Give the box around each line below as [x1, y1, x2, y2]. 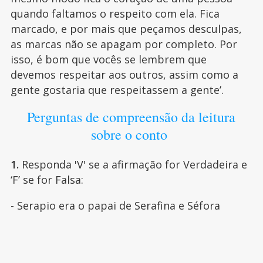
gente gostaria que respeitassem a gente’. [10, 83, 227, 97]
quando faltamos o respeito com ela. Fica [10, 6, 220, 21]
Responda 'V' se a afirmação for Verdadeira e [18, 157, 247, 172]
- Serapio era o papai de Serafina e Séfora [10, 198, 220, 213]
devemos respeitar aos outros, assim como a [10, 68, 238, 82]
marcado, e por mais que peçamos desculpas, [10, 22, 242, 36]
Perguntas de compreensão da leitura [27, 107, 236, 127]
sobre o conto [90, 125, 172, 144]
